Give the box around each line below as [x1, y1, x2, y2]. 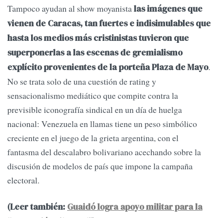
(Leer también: [7, 200, 67, 213]
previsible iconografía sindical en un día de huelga [7, 104, 182, 116]
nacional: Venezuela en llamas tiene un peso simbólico [7, 118, 197, 130]
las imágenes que [134, 3, 202, 15]
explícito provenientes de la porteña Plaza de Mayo [7, 61, 208, 73]
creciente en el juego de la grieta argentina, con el [7, 132, 179, 144]
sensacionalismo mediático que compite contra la [7, 90, 178, 102]
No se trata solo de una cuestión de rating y [7, 75, 156, 88]
